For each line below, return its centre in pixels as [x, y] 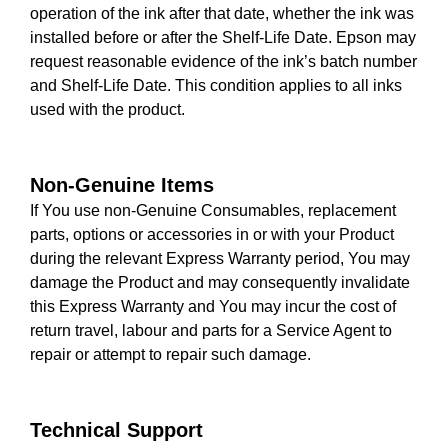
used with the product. [107, 109]
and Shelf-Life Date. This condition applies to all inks [216, 85]
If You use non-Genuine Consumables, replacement [213, 210]
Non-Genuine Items [122, 185]
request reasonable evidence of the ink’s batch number [223, 61]
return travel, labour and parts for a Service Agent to [211, 330]
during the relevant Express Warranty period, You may [220, 258]
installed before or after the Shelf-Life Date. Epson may [223, 37]
